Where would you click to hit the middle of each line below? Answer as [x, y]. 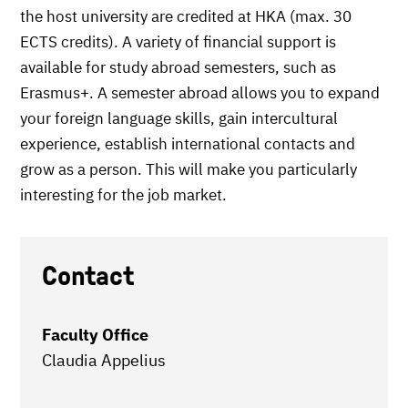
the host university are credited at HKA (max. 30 [186, 16]
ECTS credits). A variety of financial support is [178, 42]
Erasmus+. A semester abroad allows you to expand [200, 93]
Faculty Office [95, 335]
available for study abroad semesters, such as [178, 67]
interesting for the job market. [123, 195]
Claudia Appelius [104, 360]
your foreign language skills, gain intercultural [179, 118]
